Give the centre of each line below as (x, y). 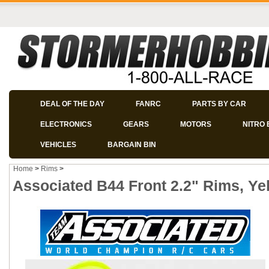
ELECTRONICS (66, 124)
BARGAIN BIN (132, 145)
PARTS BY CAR (219, 104)
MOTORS (196, 124)
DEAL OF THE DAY (72, 104)
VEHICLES (58, 145)
